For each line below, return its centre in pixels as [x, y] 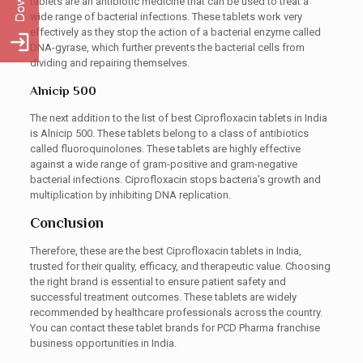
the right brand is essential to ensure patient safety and [158, 282]
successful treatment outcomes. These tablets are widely [163, 297]
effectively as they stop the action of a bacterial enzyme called [175, 32]
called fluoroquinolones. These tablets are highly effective [165, 149]
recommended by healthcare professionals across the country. [176, 312]
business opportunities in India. [103, 343]
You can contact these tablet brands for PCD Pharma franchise [175, 328]
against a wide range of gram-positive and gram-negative [163, 164]
